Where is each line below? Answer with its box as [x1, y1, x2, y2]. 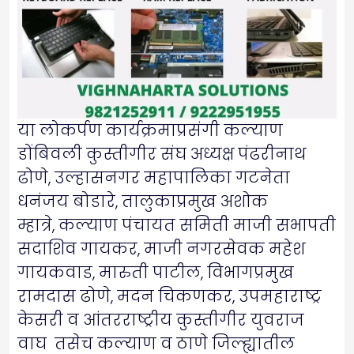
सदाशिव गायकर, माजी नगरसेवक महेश [17, 238, 305, 261]
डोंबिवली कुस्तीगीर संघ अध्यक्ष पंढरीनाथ [17, 143, 306, 166]
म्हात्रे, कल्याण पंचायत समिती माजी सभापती [17, 214, 336, 237]
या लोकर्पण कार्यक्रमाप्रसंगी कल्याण [17, 119, 283, 142]
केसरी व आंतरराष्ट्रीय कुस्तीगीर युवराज [17, 309, 304, 332]
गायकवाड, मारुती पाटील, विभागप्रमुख [17, 262, 294, 284]
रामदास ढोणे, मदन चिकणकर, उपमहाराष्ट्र [17, 285, 322, 308]
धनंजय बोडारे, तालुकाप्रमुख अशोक [17, 190, 268, 213]
